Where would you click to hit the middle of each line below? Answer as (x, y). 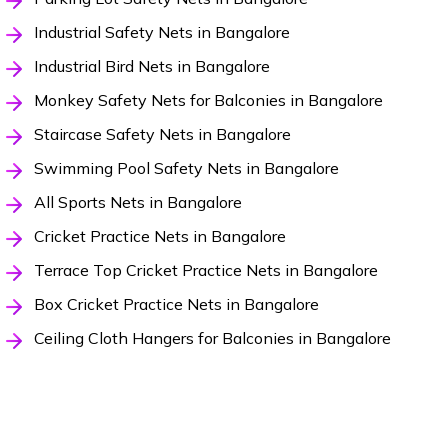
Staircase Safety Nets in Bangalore (162, 134)
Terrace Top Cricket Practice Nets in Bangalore (205, 270)
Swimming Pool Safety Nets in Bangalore (186, 168)
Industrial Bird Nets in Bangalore (151, 66)
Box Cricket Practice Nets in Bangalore (176, 304)
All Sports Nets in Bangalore (137, 202)
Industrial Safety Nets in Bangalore (161, 32)
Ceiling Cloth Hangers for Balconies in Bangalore (212, 338)
